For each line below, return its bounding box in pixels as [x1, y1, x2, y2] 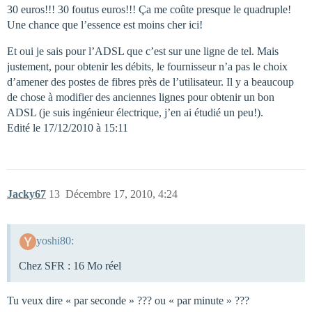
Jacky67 [7, 188, 46, 201]
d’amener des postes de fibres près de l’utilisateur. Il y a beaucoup [7, 76, 294, 88]
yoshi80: [36, 235, 74, 247]
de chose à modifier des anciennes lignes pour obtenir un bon [7, 91, 274, 104]
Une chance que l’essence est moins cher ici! [7, 19, 203, 31]
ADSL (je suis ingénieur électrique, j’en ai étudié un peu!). [7, 107, 263, 119]
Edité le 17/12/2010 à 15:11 [7, 122, 128, 134]
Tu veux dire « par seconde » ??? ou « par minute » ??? [7, 295, 249, 307]
